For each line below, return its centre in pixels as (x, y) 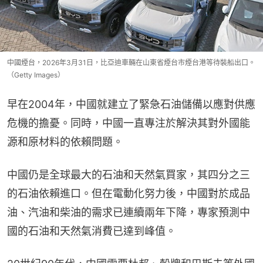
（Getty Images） (36, 75)
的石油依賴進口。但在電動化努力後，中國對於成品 (129, 193)
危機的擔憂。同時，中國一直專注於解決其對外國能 (129, 123)
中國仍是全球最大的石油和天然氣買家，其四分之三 (129, 174)
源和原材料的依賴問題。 (65, 141)
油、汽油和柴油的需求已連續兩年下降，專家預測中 (129, 212)
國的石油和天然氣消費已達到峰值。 (92, 231)
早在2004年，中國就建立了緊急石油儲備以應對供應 (131, 104)
